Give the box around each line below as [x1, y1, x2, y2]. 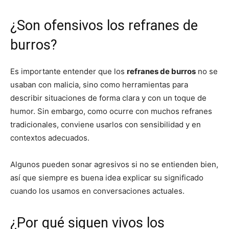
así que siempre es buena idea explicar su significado [10, 173, 203, 183]
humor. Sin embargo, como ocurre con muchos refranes [10, 106, 212, 117]
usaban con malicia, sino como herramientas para [10, 80, 188, 90]
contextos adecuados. [10, 133, 89, 143]
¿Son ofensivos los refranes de [10, 17, 198, 34]
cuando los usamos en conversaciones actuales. [10, 186, 185, 196]
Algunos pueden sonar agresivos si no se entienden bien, [10, 159, 218, 170]
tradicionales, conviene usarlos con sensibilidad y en [10, 120, 201, 130]
